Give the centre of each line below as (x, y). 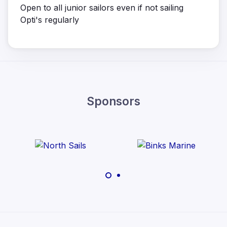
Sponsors (113, 101)
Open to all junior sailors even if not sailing (102, 7)
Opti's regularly (50, 20)
